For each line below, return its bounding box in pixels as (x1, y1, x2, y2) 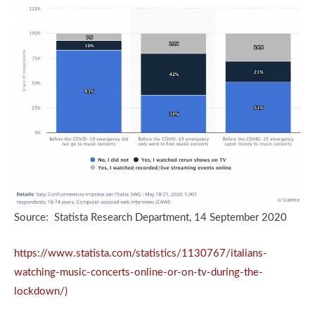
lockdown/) (14, 286, 67, 297)
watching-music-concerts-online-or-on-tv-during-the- (14, 267, 263, 278)
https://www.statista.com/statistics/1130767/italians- (14, 248, 267, 259)
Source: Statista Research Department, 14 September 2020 (14, 212, 287, 224)
